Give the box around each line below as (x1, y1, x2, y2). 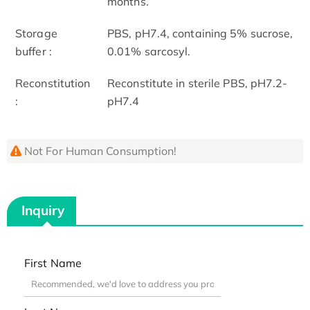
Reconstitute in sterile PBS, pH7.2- (107, 75, 288, 90)
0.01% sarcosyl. (107, 44, 191, 58)
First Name (24, 256, 82, 271)
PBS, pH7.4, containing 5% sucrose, (107, 26, 293, 40)
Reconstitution (15, 75, 91, 90)
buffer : (15, 44, 52, 58)
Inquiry (21, 201, 65, 219)
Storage (15, 26, 57, 40)
